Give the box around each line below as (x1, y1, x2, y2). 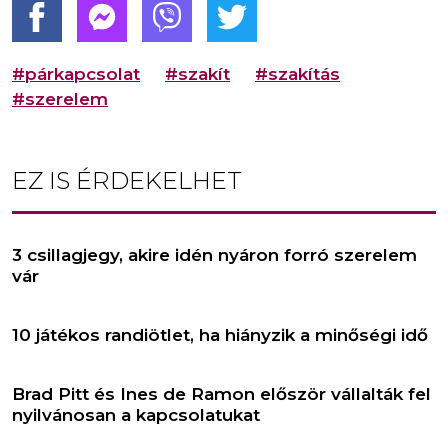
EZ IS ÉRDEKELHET (12, 166, 242, 196)
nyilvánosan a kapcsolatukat (12, 405, 260, 426)
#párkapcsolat (12, 64, 140, 85)
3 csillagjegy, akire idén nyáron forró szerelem (12, 245, 417, 266)
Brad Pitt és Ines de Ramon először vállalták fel (12, 384, 431, 405)
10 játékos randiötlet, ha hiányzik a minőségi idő (12, 325, 428, 346)
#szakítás (255, 64, 340, 85)
